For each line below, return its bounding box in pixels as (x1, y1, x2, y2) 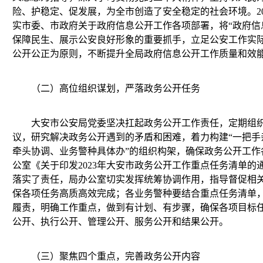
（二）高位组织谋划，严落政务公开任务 (31, 83, 200, 93)
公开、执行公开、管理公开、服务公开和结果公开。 (12, 217, 228, 227)
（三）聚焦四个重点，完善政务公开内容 (31, 251, 200, 261)
